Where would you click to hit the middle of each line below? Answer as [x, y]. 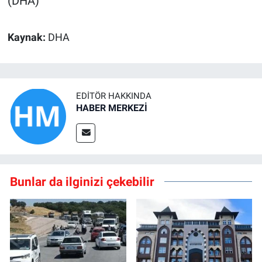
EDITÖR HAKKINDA [114, 96]
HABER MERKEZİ [112, 108]
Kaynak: [27, 38]
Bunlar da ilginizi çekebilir [82, 181]
